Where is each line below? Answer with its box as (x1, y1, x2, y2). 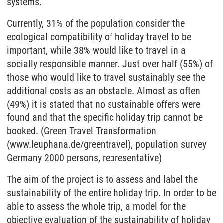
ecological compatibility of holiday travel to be (7, 31, 191, 43)
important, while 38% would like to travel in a (7, 44, 186, 56)
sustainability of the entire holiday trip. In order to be (7, 187, 216, 199)
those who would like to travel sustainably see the (7, 71, 205, 83)
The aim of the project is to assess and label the (7, 173, 198, 185)
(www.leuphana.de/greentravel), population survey (7, 138, 206, 150)
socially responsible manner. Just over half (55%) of (7, 58, 213, 70)
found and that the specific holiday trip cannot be (7, 111, 203, 123)
